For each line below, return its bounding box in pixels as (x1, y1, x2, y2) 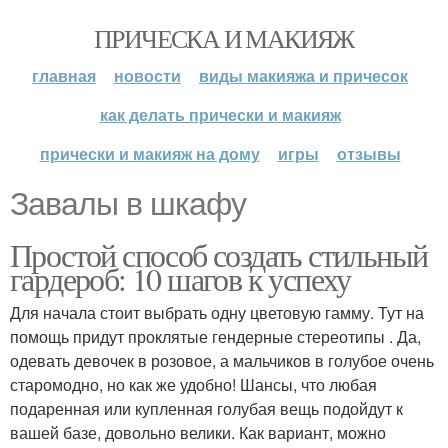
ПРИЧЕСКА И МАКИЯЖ (94, 21, 354, 55)
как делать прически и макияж (99, 103, 341, 126)
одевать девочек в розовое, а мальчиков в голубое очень (10, 349, 434, 372)
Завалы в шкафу (10, 186, 246, 222)
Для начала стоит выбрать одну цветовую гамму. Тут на (10, 301, 424, 324)
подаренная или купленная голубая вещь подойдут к (10, 397, 403, 420)
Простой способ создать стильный (10, 233, 428, 276)
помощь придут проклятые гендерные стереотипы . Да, (10, 325, 421, 348)
